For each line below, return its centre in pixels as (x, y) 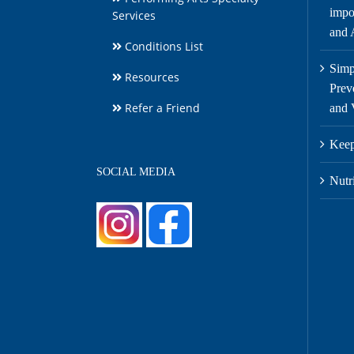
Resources (151, 77)
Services (134, 15)
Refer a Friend (161, 107)
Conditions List (162, 46)
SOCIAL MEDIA (136, 171)
